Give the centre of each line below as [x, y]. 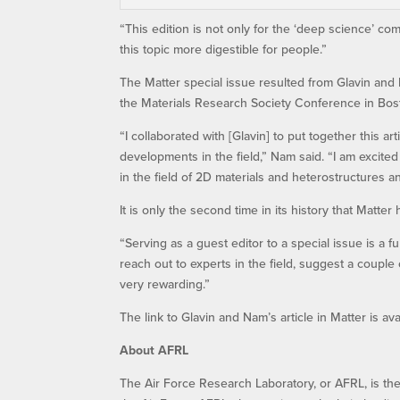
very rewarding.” [165, 283]
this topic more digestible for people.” [224, 49]
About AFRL [154, 350]
